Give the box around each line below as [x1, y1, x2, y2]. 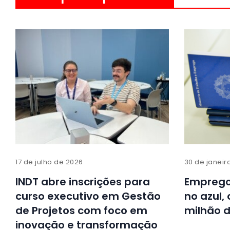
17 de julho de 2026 [15, 157, 83, 167]
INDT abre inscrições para [15, 174, 150, 189]
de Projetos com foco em [15, 203, 147, 218]
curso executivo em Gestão [15, 188, 161, 203]
